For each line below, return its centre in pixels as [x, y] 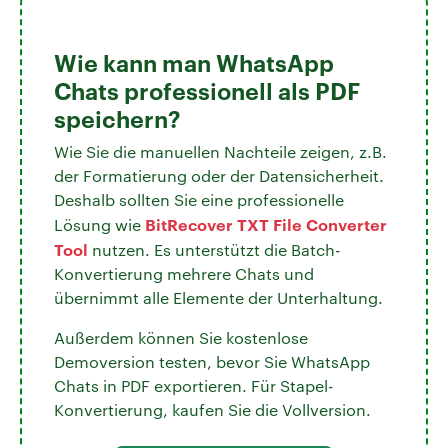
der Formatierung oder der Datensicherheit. [219, 175]
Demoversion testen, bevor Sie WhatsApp [212, 361]
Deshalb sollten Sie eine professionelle [199, 199]
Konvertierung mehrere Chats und [184, 273]
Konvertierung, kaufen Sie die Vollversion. [212, 409]
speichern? [117, 117]
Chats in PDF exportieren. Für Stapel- [194, 385]
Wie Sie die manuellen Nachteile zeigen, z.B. [220, 151]
